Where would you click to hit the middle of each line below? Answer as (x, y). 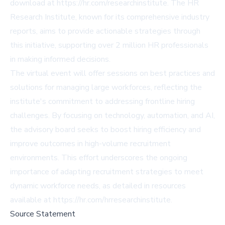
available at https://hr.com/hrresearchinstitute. (91, 200)
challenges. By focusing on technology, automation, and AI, (113, 115)
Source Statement (43, 214)
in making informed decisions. (60, 59)
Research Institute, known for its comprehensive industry (110, 17)
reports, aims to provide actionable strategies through (105, 31)
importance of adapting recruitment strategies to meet (107, 172)
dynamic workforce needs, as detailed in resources (98, 186)
